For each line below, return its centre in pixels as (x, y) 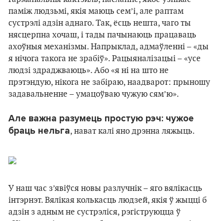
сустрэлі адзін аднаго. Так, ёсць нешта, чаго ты (100, 23)
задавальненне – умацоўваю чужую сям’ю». (94, 94)
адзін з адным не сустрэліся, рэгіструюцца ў (94, 212)
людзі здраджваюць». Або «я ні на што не (89, 71)
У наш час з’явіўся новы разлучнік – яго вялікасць (105, 188)
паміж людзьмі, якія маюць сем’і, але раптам (96, 11)
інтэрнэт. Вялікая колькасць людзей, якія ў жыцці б (108, 200)
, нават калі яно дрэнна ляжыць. (132, 131)
